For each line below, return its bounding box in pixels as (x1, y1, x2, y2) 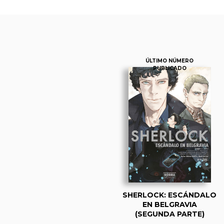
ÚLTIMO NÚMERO (145, 57, 193, 64)
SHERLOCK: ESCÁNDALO (122, 190, 216, 199)
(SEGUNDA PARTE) (134, 209, 204, 218)
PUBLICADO (152, 64, 186, 71)
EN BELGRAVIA (142, 199, 197, 209)
